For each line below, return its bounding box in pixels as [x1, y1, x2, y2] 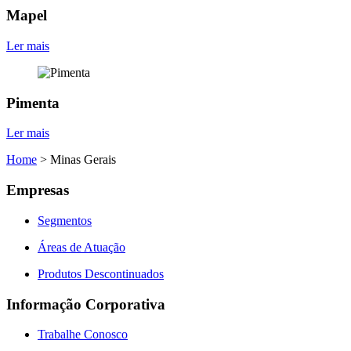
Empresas [6, 182, 69, 199]
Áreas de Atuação [38, 240, 125, 254]
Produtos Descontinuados [38, 266, 164, 280]
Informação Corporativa [6, 295, 165, 313]
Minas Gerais [50, 153, 116, 167]
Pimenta [6, 94, 60, 111]
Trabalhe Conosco [38, 327, 128, 342]
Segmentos [38, 213, 92, 227]
